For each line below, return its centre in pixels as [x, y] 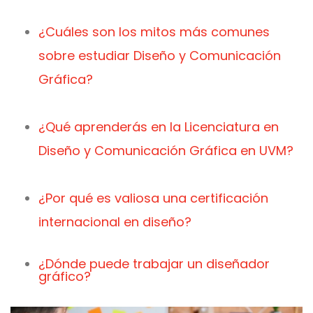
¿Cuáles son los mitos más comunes [154, 32]
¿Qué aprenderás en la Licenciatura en [159, 127]
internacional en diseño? [115, 222]
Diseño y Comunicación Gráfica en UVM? [166, 151]
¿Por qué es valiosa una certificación [153, 198]
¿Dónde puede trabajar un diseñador [154, 264]
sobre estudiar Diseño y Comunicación [160, 56]
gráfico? [65, 276]
